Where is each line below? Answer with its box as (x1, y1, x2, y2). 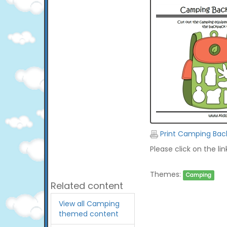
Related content (51, 179, 123, 192)
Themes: (149, 169, 181, 179)
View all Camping (59, 199, 120, 209)
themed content (59, 209, 119, 219)
